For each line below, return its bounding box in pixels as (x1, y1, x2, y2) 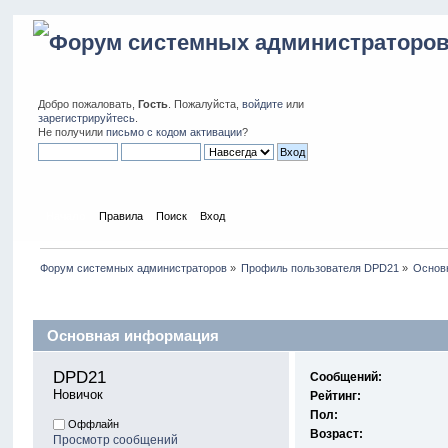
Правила (98, 209, 143, 222)
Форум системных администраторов (39, 261, 227, 274)
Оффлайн (65, 418, 120, 431)
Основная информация (47, 326, 220, 344)
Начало (45, 209, 86, 222)
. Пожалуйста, (168, 98, 243, 110)
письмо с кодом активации (106, 126, 243, 138)
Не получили (38, 126, 107, 138)
